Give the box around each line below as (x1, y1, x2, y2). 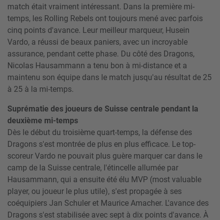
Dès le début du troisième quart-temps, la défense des (7, 127, 192, 137)
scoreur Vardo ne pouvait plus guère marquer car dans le (7, 151, 202, 161)
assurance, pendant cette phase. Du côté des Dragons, (7, 49, 194, 58)
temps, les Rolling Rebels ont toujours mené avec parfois (7, 13, 203, 23)
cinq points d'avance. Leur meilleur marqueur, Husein (7, 25, 190, 35)
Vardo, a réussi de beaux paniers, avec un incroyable (7, 37, 188, 47)
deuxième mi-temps (7, 115, 82, 125)
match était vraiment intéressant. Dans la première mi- (7, 1, 194, 11)
